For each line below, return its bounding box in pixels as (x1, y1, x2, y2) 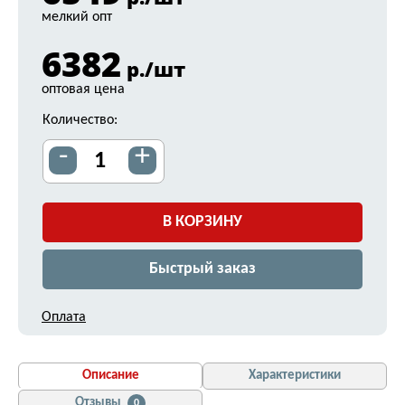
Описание (81, 369, 139, 382)
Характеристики (249, 369, 341, 382)
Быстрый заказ (149, 260, 256, 278)
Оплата (42, 310, 86, 325)
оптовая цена (42, 82, 125, 97)
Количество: (42, 113, 118, 127)
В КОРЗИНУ (163, 213, 242, 231)
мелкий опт (42, 10, 112, 24)
